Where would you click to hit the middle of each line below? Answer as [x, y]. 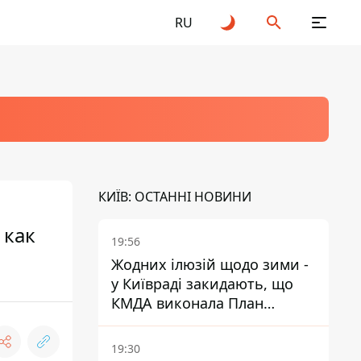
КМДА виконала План [187, 303]
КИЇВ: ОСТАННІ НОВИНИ [175, 197]
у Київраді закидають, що [202, 284]
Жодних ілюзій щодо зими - [210, 264]
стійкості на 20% [170, 322]
